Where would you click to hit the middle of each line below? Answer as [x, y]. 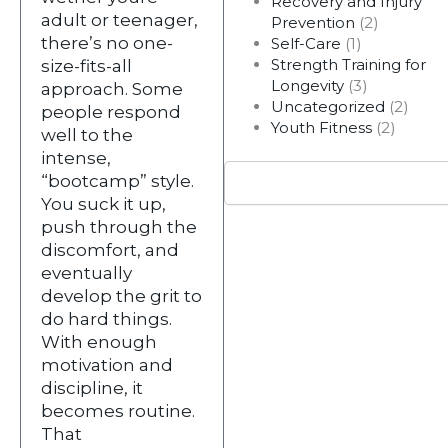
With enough [99, 341]
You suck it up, [103, 203]
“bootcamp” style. [117, 180]
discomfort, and [110, 249]
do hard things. [106, 318]
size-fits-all [86, 65]
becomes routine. [118, 410]
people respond [111, 111]
